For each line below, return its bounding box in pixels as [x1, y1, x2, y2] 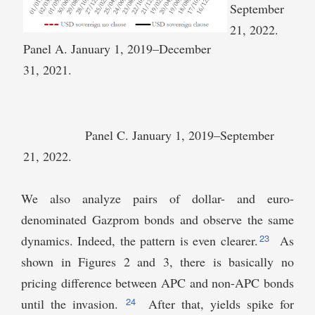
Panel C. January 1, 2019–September [23, 127, 274, 144]
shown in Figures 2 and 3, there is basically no [21, 253, 294, 271]
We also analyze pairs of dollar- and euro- [21, 190, 294, 207]
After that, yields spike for [142, 295, 294, 313]
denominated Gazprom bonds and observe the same [21, 211, 294, 229]
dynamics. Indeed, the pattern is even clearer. [21, 232, 258, 250]
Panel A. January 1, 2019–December [23, 39, 211, 57]
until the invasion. [21, 295, 124, 313]
